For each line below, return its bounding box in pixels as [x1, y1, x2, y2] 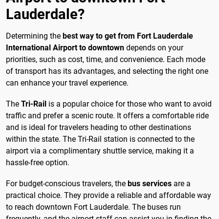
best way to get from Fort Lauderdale [63, 31, 193, 41]
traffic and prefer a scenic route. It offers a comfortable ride [6, 110, 209, 120]
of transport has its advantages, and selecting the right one [6, 66, 208, 76]
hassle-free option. [6, 157, 69, 167]
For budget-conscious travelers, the [6, 179, 128, 189]
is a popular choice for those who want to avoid [46, 99, 212, 109]
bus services [128, 179, 172, 189]
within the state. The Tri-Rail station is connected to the [6, 134, 195, 144]
